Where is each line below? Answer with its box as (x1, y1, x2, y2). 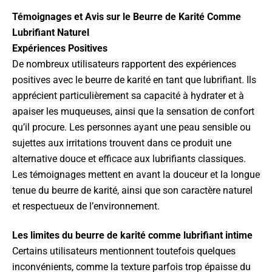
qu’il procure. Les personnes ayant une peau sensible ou (12, 121, 251, 133)
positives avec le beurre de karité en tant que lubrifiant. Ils (12, 74, 256, 86)
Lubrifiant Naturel (12, 27, 89, 38)
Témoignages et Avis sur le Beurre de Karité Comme (12, 11, 241, 22)
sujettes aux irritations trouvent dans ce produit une (12, 137, 231, 149)
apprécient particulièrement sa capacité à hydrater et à (12, 90, 244, 101)
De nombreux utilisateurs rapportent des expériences (12, 58, 236, 70)
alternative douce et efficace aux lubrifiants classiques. (12, 153, 246, 165)
